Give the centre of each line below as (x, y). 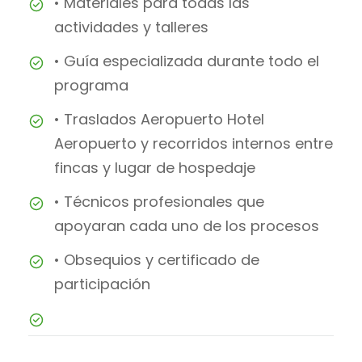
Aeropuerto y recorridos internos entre (194, 144)
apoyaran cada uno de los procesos (187, 226)
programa (91, 86)
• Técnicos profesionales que (159, 202)
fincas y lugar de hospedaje (155, 168)
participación (102, 284)
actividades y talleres (131, 27)
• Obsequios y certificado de (157, 260)
